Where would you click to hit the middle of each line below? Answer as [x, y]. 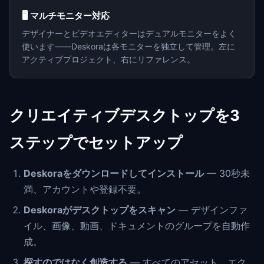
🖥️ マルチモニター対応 [66, 16]
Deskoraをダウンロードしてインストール [114, 174]
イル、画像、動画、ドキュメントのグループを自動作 [137, 226]
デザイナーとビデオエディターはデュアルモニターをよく [129, 34]
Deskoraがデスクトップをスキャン [100, 210]
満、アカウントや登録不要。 [85, 189]
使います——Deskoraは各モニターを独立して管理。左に [128, 47]
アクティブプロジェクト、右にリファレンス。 [108, 60]
